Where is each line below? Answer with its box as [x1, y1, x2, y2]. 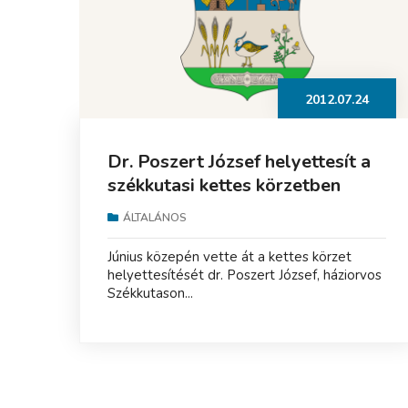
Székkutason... [107, 283, 193, 302]
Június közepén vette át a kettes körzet [107, 247, 352, 266]
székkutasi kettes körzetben [107, 172, 341, 198]
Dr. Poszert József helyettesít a [107, 148, 371, 174]
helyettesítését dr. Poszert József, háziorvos [107, 265, 382, 284]
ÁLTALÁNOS [123, 209, 187, 225]
